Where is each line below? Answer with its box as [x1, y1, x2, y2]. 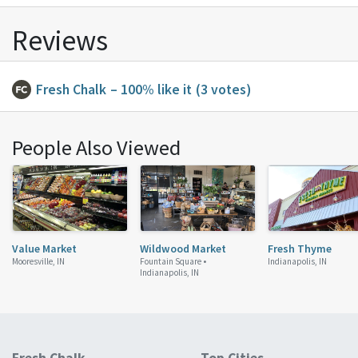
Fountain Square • [140, 255, 206, 267]
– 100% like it [110, 81, 193, 99]
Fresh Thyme [268, 241, 332, 256]
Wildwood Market [140, 241, 226, 256]
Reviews [12, 22, 108, 59]
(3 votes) [195, 81, 251, 99]
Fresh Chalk [36, 81, 107, 99]
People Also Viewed [12, 134, 181, 161]
